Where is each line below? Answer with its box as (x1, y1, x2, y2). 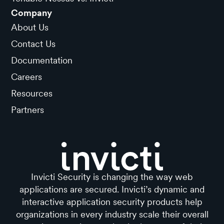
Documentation (11, 54, 73, 65)
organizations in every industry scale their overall (15, 208, 208, 219)
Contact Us (11, 38, 56, 49)
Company (11, 7, 52, 18)
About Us (11, 21, 49, 32)
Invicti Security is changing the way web (31, 171, 193, 182)
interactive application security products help (21, 196, 202, 207)
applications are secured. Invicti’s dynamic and (19, 183, 204, 194)
